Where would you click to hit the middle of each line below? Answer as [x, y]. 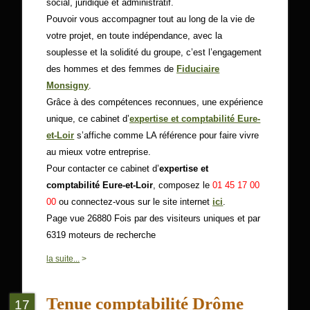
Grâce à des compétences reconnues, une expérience [155, 102]
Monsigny [68, 85]
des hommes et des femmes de [112, 69]
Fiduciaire [198, 69]
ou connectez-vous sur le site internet [135, 202]
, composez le [183, 185]
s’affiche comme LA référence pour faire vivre [167, 135]
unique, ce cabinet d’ [88, 119]
